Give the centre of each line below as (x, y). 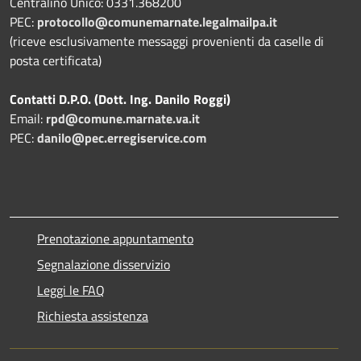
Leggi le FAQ (71, 290)
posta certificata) (56, 60)
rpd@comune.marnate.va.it (123, 118)
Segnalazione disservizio (104, 264)
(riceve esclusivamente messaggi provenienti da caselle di (167, 41)
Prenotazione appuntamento (115, 238)
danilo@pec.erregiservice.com (122, 137)
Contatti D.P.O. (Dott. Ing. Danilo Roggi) (120, 99)
